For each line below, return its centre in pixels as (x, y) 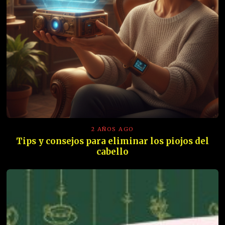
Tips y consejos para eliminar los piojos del (112, 141)
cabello (112, 152)
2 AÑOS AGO (112, 129)
